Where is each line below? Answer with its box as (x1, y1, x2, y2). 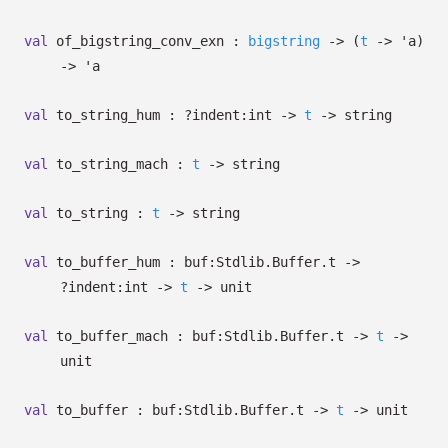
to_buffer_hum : (48, 254, 184, 270)
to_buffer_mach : (48, 328, 192, 344)
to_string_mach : (48, 156, 192, 172)
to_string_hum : (48, 107, 184, 123)
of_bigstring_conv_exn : (48, 33, 248, 49)
